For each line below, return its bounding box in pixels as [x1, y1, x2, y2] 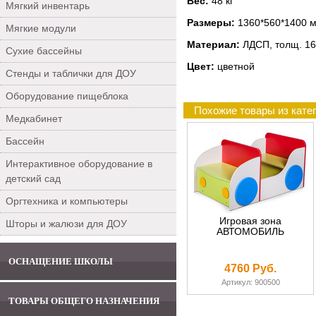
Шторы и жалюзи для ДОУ [6, 218, 127, 229]
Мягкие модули [6, 23, 76, 34]
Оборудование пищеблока [6, 90, 128, 102]
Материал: [187, 39, 243, 50]
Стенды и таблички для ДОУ [6, 68, 136, 79]
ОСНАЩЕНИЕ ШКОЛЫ [8, 256, 113, 267]
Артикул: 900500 [221, 278, 280, 286]
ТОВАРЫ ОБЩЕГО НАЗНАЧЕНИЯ [8, 296, 159, 306]
